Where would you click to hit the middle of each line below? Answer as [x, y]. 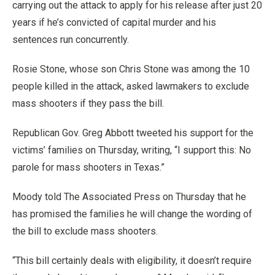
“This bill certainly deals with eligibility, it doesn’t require [132, 260]
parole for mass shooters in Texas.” [88, 167]
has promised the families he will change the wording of [132, 214]
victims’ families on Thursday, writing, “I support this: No [132, 150]
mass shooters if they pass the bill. [88, 103]
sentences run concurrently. [71, 39]
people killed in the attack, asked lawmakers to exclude [131, 86]
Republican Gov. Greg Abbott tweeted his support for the [133, 133]
